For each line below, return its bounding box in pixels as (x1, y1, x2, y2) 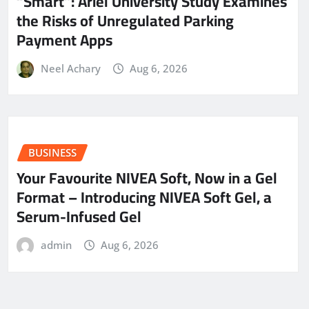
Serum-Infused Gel (17, 202, 141, 232)
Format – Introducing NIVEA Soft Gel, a (17, 183, 272, 212)
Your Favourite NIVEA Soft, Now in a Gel (17, 163, 277, 193)
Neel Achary (40, 61, 101, 75)
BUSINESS (28, 146, 77, 160)
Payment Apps (17, 25, 112, 54)
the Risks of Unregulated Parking (17, 6, 234, 35)
